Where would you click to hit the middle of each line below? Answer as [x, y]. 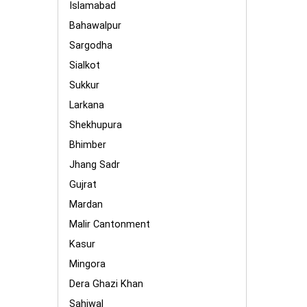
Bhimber [88, 145]
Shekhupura [96, 125]
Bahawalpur [95, 26]
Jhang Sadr [95, 165]
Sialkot [85, 65]
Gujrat [83, 185]
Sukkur [84, 85]
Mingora [87, 264]
